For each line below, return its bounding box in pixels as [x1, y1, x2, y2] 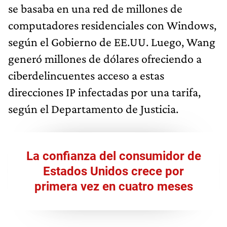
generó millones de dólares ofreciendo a [8, 51, 202, 65]
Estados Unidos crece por [43, 164, 184, 178]
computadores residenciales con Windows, [8, 18, 216, 32]
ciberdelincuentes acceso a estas [8, 68, 164, 82]
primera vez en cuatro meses [34, 179, 193, 194]
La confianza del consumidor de [26, 148, 201, 163]
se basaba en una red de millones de [8, 1, 182, 15]
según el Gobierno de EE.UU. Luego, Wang [8, 34, 215, 49]
